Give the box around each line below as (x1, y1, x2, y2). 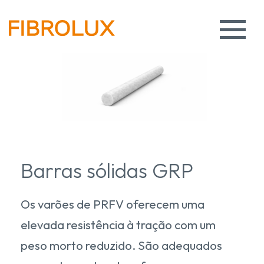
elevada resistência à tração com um (21, 217, 216, 232)
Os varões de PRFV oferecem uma (21, 196, 204, 212)
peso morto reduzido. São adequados (21, 237, 222, 253)
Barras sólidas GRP (21, 157, 193, 183)
